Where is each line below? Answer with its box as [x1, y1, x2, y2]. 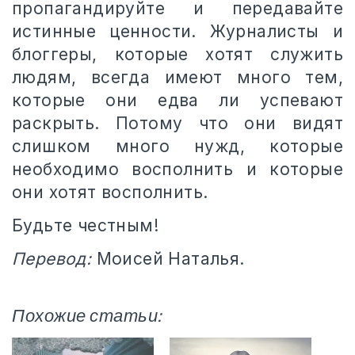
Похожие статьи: [12, 305, 162, 327]
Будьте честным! [12, 215, 158, 235]
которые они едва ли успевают [12, 90, 343, 110]
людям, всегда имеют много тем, [12, 67, 343, 87]
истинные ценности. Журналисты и [12, 21, 343, 41]
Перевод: [12, 248, 92, 269]
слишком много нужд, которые [12, 136, 343, 156]
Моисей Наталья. [91, 248, 250, 269]
